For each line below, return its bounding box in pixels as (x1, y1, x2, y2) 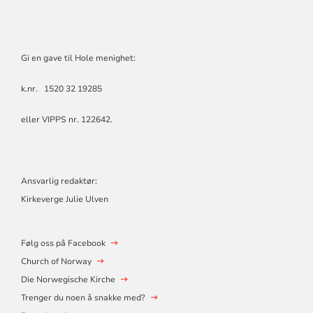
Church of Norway (20, 256, 92, 268)
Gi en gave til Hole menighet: (20, 52, 136, 64)
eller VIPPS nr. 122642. (20, 114, 112, 126)
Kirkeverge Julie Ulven (20, 194, 108, 205)
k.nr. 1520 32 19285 (20, 83, 104, 95)
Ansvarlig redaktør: (20, 175, 99, 187)
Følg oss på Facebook (20, 238, 105, 249)
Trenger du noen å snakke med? (20, 292, 145, 304)
